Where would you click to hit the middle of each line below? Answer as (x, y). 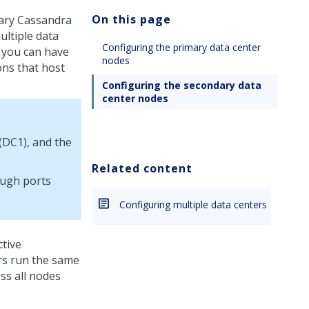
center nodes (135, 98)
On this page (131, 19)
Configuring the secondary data (182, 85)
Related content (142, 168)
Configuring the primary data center (181, 47)
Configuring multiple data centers (193, 205)
